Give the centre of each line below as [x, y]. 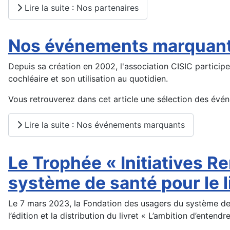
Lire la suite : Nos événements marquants [103, 125]
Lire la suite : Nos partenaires [80, 8]
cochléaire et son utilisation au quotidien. [88, 78]
